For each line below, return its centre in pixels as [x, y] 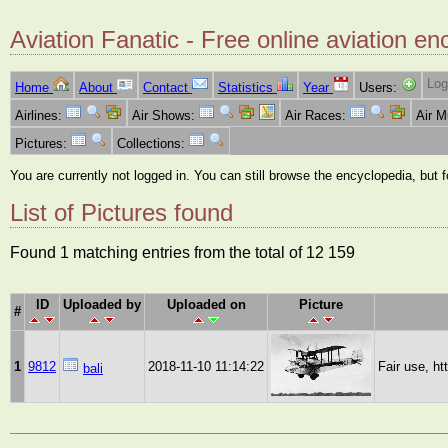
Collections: [153, 144]
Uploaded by [102, 305]
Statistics [247, 88]
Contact [167, 88]
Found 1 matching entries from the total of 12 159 [182, 253]
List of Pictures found [121, 213]
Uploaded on [206, 305]
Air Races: [317, 116]
